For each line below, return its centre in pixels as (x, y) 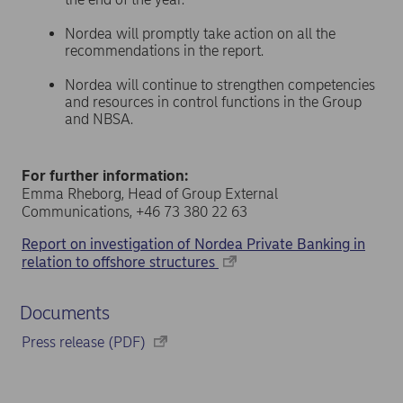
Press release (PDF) (85, 342)
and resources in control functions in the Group (213, 102)
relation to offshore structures (118, 262)
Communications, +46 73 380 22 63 (134, 212)
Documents (64, 313)
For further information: (105, 176)
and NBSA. (101, 119)
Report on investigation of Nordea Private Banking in (193, 244)
